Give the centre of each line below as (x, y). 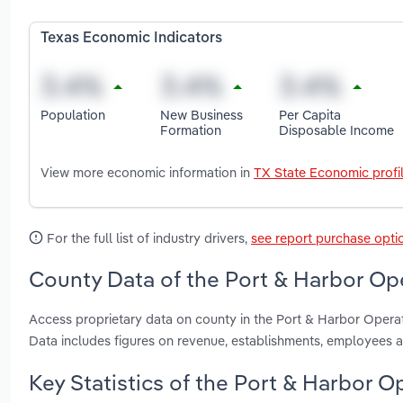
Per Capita (310, 114)
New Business (201, 114)
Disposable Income (337, 130)
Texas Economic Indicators (131, 39)
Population (73, 114)
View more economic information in (147, 173)
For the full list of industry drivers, (147, 238)
